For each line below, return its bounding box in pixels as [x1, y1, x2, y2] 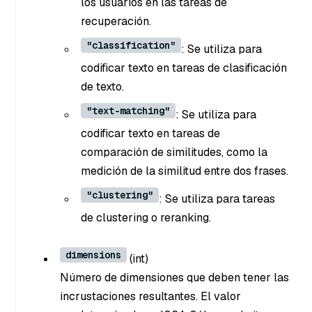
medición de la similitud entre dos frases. [81, 164, 288, 178]
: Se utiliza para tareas [159, 192, 275, 206]
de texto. [81, 79, 124, 94]
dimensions [65, 248, 121, 261]
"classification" [86, 39, 175, 52]
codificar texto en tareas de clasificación [81, 61, 287, 75]
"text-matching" [86, 104, 170, 117]
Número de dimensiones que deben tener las [60, 270, 289, 285]
